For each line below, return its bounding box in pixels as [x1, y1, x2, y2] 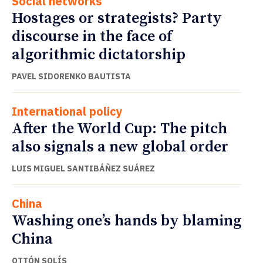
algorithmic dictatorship [12, 45, 186, 65]
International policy [12, 103, 123, 119]
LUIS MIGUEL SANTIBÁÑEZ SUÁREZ [12, 163, 155, 174]
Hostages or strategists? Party [12, 8, 222, 28]
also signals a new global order [12, 137, 228, 157]
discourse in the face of [12, 26, 172, 46]
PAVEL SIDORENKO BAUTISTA [12, 70, 131, 82]
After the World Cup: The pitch [12, 119, 227, 139]
